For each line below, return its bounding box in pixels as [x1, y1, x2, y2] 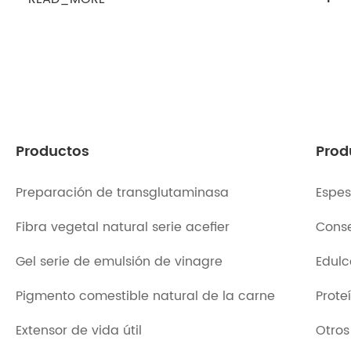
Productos [16, 140, 89, 163]
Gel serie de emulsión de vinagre [16, 251, 223, 272]
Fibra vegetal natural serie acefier [16, 217, 230, 237]
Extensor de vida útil [16, 320, 142, 341]
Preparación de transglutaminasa [16, 183, 229, 203]
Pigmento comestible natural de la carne [16, 286, 275, 306]
